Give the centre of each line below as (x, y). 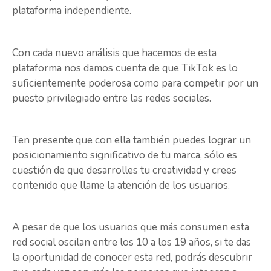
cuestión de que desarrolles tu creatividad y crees (124, 170)
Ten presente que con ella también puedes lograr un (132, 140)
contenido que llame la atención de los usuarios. (122, 185)
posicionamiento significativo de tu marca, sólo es (125, 155)
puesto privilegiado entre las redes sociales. (113, 98)
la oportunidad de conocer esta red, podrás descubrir (132, 258)
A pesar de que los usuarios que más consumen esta (131, 227)
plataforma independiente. (73, 11)
